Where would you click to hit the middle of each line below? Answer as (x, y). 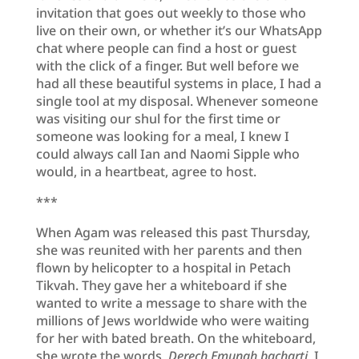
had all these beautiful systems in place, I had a (178, 83)
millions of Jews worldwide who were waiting (172, 320)
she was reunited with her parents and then (169, 250)
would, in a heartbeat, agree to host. (146, 171)
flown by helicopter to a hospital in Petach (163, 267)
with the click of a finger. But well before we (167, 65)
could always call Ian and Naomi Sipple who (167, 153)
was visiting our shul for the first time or (158, 118)
